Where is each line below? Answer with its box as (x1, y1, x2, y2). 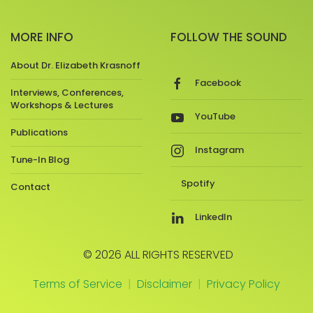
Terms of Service (33, 276, 122, 293)
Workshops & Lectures (10, 99, 113, 112)
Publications (10, 126, 68, 140)
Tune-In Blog (10, 153, 69, 167)
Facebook (195, 75, 241, 89)
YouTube (195, 109, 235, 123)
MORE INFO (10, 29, 73, 46)
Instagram (195, 143, 244, 156)
